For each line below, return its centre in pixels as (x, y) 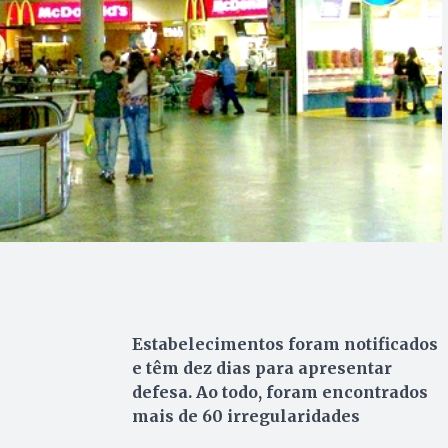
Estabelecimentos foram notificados (284, 344)
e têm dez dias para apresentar (261, 368)
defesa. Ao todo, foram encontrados (279, 392)
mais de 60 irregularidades (245, 416)
